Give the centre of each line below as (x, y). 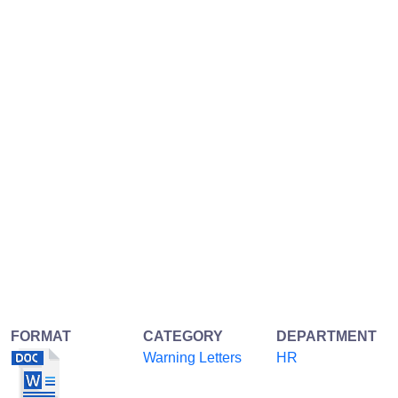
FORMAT (41, 336)
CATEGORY (183, 336)
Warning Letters (193, 357)
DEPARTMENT (326, 336)
